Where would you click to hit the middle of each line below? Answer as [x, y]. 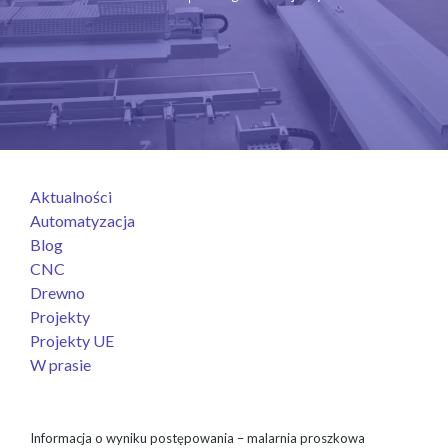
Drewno [57, 292]
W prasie [60, 364]
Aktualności [71, 196]
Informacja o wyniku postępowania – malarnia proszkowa [197, 437]
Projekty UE [72, 340]
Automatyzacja [82, 220]
